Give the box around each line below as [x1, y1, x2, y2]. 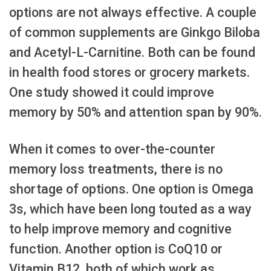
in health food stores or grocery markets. [9, 65, 250, 80]
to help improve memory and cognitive [9, 221, 232, 237]
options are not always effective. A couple [9, 5, 256, 21]
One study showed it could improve [9, 85, 214, 100]
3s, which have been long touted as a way [9, 201, 252, 217]
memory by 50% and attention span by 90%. [9, 105, 262, 120]
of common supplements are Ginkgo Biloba [9, 25, 260, 41]
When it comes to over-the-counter [9, 141, 215, 157]
